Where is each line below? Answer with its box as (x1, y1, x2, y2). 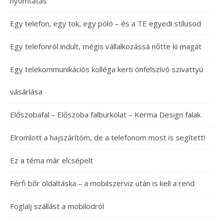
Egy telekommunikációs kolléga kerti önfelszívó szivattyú (10, 64, 203, 74)
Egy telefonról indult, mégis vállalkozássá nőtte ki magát (10, 41, 202, 51)
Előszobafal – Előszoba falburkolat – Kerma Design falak (10, 110, 201, 119)
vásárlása (10, 87, 42, 97)
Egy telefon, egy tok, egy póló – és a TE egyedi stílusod (10, 18, 201, 28)
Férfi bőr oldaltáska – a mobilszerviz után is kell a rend (10, 178, 195, 188)
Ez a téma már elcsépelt (10, 155, 93, 165)
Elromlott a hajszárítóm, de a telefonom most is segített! (10, 132, 205, 142)
